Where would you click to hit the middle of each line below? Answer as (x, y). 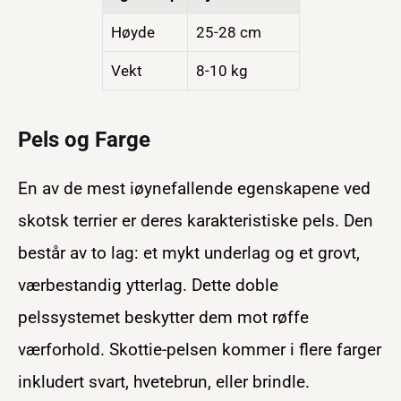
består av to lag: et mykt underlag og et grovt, (189, 252)
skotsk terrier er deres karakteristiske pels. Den (196, 220)
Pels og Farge (84, 140)
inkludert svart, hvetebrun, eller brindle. (164, 381)
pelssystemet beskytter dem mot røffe (163, 317)
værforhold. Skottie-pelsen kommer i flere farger (200, 349)
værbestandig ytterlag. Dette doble (148, 285)
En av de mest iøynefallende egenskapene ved (194, 188)
